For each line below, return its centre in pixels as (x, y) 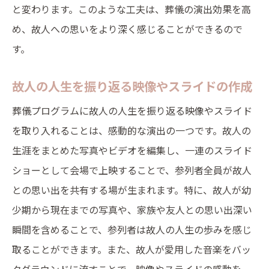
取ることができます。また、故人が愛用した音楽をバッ (131, 249)
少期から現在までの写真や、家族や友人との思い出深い (132, 210)
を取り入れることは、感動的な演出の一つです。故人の (131, 130)
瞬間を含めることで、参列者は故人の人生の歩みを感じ (132, 229)
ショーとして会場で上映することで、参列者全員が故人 (132, 170)
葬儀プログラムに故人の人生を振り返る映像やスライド (132, 110)
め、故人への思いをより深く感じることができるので (127, 29)
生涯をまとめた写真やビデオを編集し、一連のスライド (132, 150)
